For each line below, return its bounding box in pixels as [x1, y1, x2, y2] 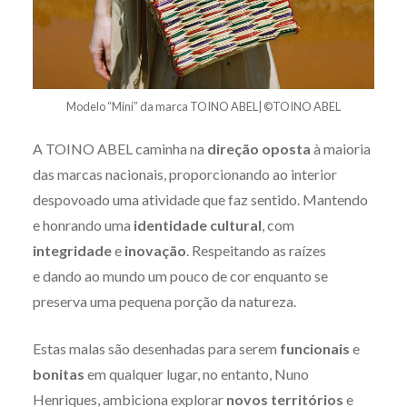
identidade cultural [133, 215, 262, 233]
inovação [124, 241, 186, 259]
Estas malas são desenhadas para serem [32, 339, 280, 357]
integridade [32, 241, 112, 259]
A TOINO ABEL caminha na [32, 139, 207, 157]
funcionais [279, 339, 350, 357]
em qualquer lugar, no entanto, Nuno [84, 364, 309, 382]
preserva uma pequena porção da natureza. [32, 292, 296, 310]
